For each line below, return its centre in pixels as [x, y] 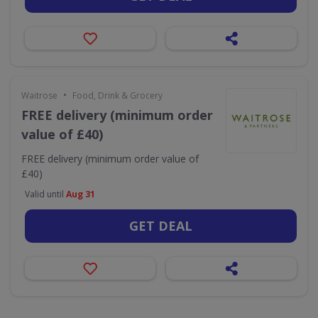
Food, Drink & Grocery [117, 95]
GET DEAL [161, 226]
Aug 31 [81, 194]
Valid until [45, 194]
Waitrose [39, 95]
